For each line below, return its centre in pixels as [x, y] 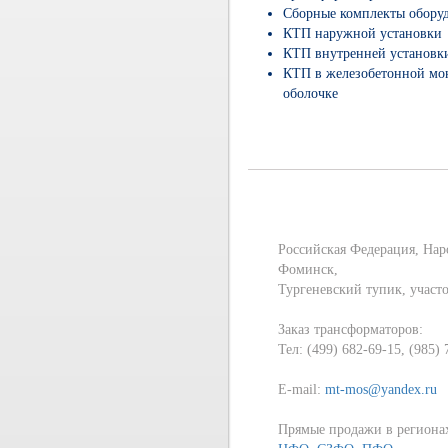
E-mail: [302, 389]
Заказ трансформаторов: [351, 329]
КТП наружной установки [363, 33]
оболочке [311, 93]
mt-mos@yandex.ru [381, 389]
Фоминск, [310, 269]
